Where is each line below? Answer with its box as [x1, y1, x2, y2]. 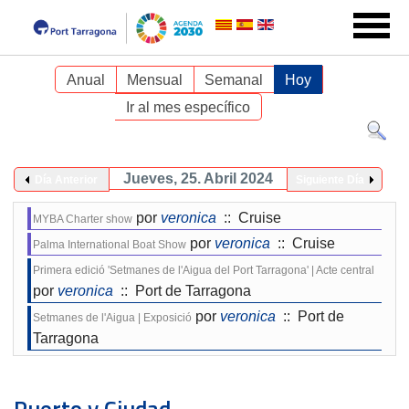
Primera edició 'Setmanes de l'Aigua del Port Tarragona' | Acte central [33, 264, 374, 277]
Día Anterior [34, 173, 98, 186]
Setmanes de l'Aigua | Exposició [33, 311, 192, 324]
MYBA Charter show [33, 213, 132, 225]
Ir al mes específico [126, 100, 251, 115]
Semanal [204, 72, 263, 88]
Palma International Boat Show [33, 238, 186, 251]
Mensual [126, 72, 183, 88]
